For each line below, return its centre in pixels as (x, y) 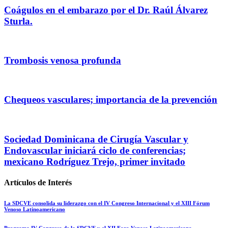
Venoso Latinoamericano (35, 209)
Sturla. (18, 21)
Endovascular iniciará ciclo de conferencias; (95, 150)
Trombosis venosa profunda (63, 60)
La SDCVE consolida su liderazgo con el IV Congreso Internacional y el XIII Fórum (107, 203)
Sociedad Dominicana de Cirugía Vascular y (96, 139)
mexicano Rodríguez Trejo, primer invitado (95, 161)
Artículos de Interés (38, 183)
